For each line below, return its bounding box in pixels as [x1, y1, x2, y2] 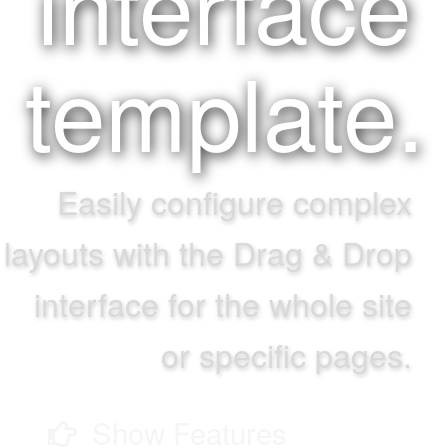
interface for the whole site [34, 280, 412, 326]
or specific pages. [161, 331, 412, 377]
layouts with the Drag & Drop [4, 229, 412, 275]
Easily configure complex [57, 178, 412, 224]
